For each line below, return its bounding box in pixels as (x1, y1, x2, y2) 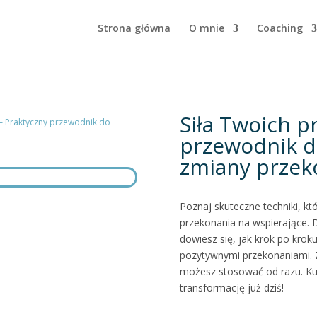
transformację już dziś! (179, 281, 284, 295)
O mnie (188, 21, 224, 35)
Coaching (256, 21, 303, 35)
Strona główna (97, 21, 171, 35)
